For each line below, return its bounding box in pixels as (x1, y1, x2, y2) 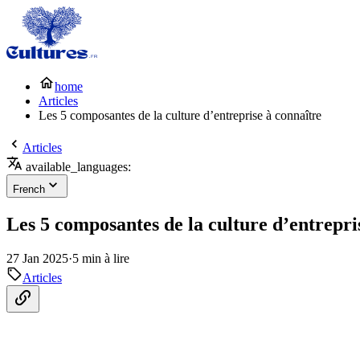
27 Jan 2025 (6, 251, 68, 265)
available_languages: (22, 160, 131, 174)
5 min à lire (72, 251, 129, 265)
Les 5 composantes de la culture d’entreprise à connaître (39, 108, 321, 122)
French (13, 183, 45, 195)
